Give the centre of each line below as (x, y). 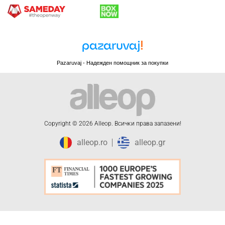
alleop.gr (150, 143)
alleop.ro (92, 143)
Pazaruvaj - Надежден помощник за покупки (113, 63)
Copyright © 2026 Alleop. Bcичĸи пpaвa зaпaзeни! (113, 124)
